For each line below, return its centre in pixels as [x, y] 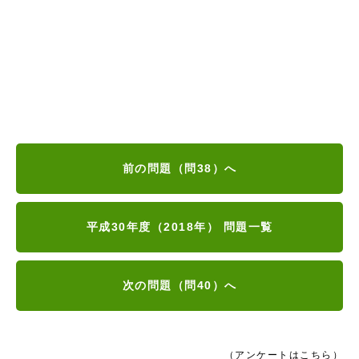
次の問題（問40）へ [179, 285]
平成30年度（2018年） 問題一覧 [179, 226]
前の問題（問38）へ [179, 168]
